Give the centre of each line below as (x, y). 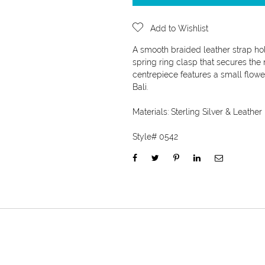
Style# (146, 137)
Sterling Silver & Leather (216, 112)
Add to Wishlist (179, 28)
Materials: (152, 112)
